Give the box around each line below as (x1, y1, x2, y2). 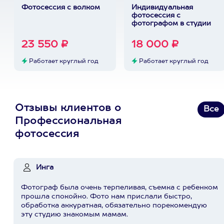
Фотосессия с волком (21, 4, 100, 11)
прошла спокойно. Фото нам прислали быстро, (21, 193, 192, 200)
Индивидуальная (131, 4, 193, 11)
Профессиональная (15, 116, 121, 126)
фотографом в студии (131, 20, 211, 27)
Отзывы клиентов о (15, 103, 121, 113)
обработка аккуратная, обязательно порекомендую (21, 202, 207, 209)
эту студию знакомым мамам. (21, 211, 128, 218)
